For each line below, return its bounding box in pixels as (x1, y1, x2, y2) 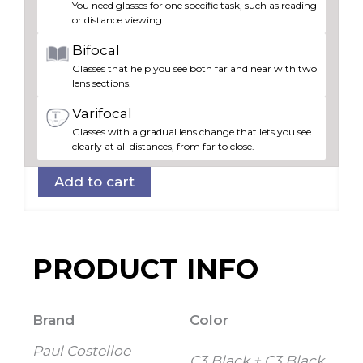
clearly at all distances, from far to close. (72, 140, 254, 153)
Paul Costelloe (32, 342, 130, 359)
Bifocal (72, 42, 120, 59)
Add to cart (54, 173, 135, 190)
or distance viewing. (72, 14, 164, 27)
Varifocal (72, 105, 132, 122)
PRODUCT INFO (32, 251, 258, 286)
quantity (23, 29, 82, 46)
